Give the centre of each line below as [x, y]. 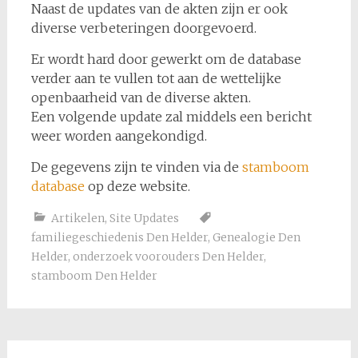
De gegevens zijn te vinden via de [136, 167]
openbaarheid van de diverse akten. [141, 97]
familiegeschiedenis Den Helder [119, 237]
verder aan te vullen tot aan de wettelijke [156, 78]
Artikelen [78, 218]
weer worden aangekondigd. [119, 136]
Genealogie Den [256, 237]
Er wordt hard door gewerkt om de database [166, 59]
